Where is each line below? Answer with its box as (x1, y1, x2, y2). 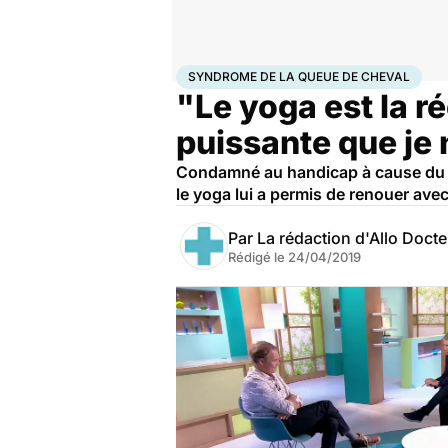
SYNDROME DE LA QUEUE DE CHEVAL (188, 69, 410, 84)
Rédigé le (228, 249, 288, 265)
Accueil (176, 65, 218, 81)
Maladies (251, 65, 302, 81)
